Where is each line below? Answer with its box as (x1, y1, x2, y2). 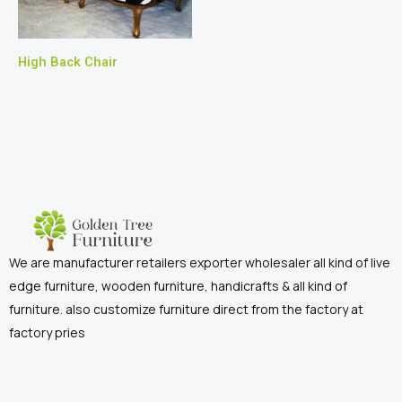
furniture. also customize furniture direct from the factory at (9, 301, 363, 319)
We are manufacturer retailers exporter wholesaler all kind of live (9, 254, 390, 272)
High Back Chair (18, 54, 118, 71)
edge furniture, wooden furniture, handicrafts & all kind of (9, 277, 347, 295)
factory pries (9, 324, 85, 342)
